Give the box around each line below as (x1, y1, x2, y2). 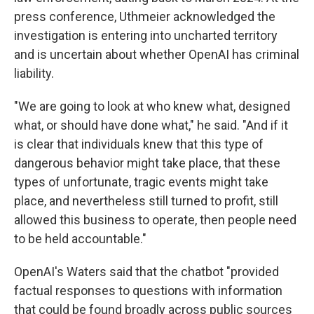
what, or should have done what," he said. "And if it (14, 118, 288, 132)
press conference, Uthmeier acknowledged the (14, 9, 275, 24)
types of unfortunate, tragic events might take (14, 175, 268, 189)
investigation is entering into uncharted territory (14, 28, 278, 43)
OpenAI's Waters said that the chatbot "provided (14, 264, 279, 279)
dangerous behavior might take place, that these (14, 156, 280, 170)
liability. (14, 66, 54, 81)
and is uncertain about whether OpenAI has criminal (14, 47, 299, 62)
